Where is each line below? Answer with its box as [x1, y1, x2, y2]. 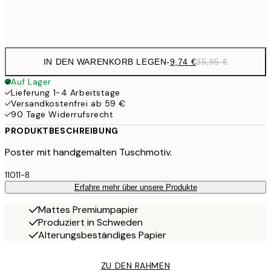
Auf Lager [11, 76, 52, 87]
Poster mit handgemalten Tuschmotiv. [5, 146, 172, 158]
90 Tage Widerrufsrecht [11, 109, 114, 120]
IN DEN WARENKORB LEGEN [43, 57, 167, 67]
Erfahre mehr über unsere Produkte [74, 183, 197, 192]
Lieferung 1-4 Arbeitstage [11, 87, 120, 98]
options [5, 24, 57, 43]
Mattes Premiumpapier [38, 203, 139, 216]
